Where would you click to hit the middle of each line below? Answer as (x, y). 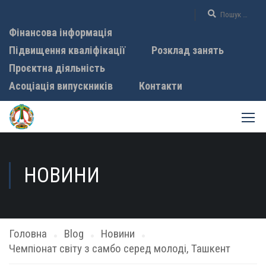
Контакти (161, 86)
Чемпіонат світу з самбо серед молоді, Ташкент (120, 248)
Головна (28, 234)
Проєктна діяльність (57, 68)
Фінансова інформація (61, 32)
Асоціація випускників (61, 86)
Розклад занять (188, 50)
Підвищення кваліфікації (67, 50)
